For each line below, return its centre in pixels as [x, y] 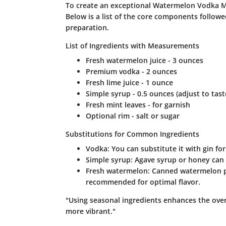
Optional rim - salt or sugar [132, 116]
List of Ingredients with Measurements [132, 46]
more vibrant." [90, 211]
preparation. [87, 28]
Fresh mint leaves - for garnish [138, 105]
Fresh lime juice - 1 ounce [129, 83]
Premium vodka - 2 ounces [131, 72]
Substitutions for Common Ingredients [132, 134]
